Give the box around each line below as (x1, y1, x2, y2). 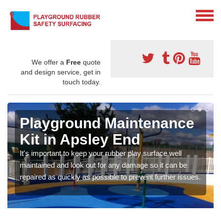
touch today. (63, 77, 101, 86)
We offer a (32, 58, 66, 66)
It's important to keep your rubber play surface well (20, 148, 182, 157)
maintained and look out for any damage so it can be (20, 160, 187, 169)
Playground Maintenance (20, 114, 194, 131)
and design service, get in (21, 68, 101, 76)
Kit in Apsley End (20, 131, 140, 147)
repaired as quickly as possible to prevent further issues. (20, 172, 201, 181)
